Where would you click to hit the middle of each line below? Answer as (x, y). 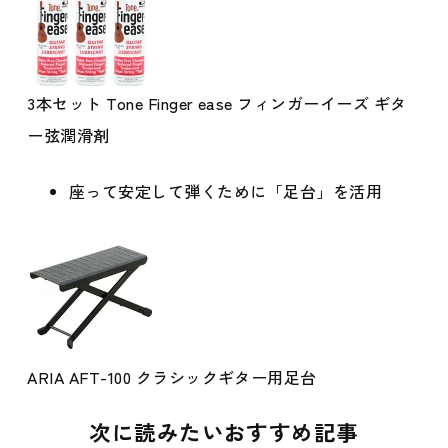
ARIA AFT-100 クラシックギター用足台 (172, 377)
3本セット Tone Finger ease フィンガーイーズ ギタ (217, 103)
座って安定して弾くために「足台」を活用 (225, 191)
